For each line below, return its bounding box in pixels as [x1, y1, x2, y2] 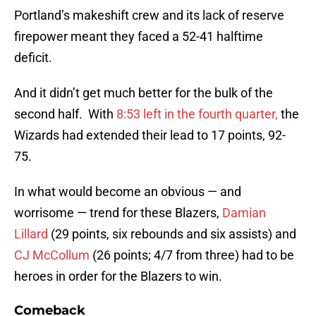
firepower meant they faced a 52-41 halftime [14, 29, 263, 44]
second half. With [14, 107, 116, 122]
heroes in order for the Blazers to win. [14, 269, 222, 284]
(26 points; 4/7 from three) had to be [90, 248, 294, 263]
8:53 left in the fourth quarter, [116, 107, 278, 122]
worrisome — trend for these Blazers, [14, 205, 222, 221]
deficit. [14, 50, 52, 66]
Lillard [14, 226, 48, 242]
